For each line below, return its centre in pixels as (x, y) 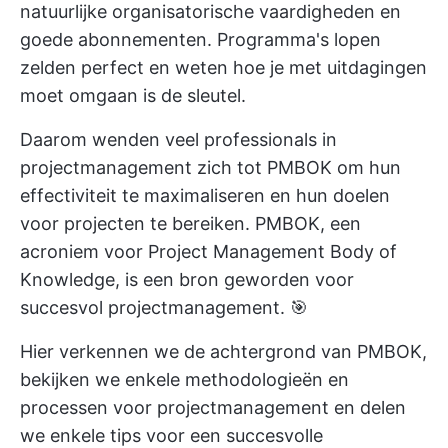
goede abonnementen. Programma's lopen (200, 39)
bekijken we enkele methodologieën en (184, 379)
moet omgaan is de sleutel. (133, 95)
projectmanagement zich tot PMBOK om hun (210, 167)
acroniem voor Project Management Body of (208, 251)
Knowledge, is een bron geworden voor (187, 279)
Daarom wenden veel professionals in (178, 139)
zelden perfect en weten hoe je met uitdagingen (223, 67)
